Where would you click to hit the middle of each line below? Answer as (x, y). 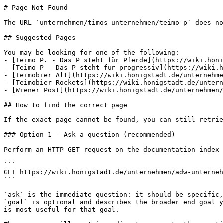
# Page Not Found (36, 8)
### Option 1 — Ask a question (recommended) (90, 135)
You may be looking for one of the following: (92, 53)
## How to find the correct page (66, 105)
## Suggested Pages (40, 38)
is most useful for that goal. (62, 209)
